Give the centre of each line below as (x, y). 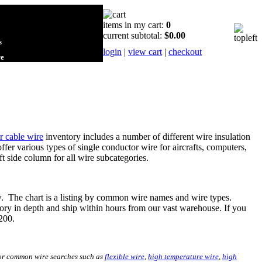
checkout (185, 52)
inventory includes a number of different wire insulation (147, 136)
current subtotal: (134, 35)
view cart (145, 52)
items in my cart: (135, 25)
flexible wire (125, 256)
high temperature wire (183, 256)
